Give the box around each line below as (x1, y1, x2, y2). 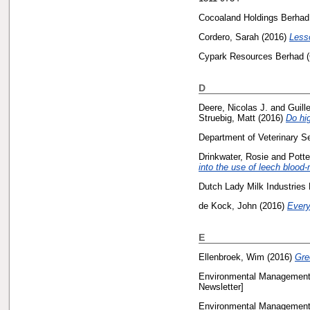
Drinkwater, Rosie (199, 151, 268, 162)
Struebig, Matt (199, 113, 255, 124)
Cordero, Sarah (199, 31, 259, 42)
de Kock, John (199, 200, 257, 211)
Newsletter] (199, 282, 244, 293)
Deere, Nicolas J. (199, 102, 268, 113)
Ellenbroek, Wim (199, 252, 264, 263)
